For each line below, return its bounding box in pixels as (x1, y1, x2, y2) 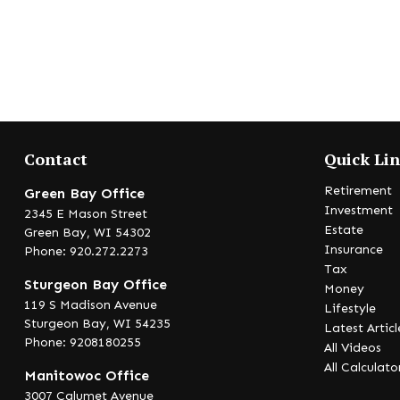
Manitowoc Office (23, 367, 149, 384)
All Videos (323, 340, 381, 355)
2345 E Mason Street (23, 206, 147, 221)
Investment (323, 203, 393, 218)
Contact (23, 148, 87, 170)
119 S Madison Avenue (23, 297, 157, 312)
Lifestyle (323, 301, 376, 316)
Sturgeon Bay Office (23, 276, 167, 293)
